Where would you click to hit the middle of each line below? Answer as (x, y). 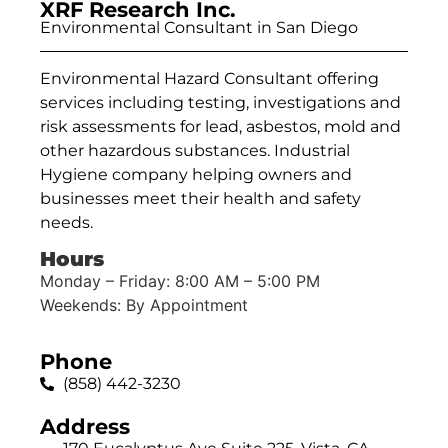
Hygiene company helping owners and (196, 174)
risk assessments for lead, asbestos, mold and (220, 126)
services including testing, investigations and (220, 102)
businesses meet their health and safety (200, 198)
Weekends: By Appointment (144, 305)
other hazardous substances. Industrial (195, 150)
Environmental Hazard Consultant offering (209, 78)
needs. (66, 222)
